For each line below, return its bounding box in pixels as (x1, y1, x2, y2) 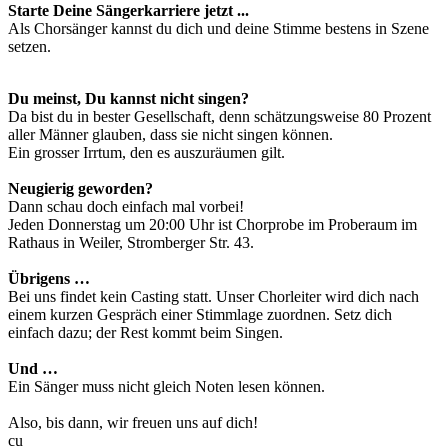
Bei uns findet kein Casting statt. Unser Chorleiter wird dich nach (8, 288, 419, 306)
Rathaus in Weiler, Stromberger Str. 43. (8, 234, 254, 252)
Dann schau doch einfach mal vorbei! (8, 198, 248, 216)
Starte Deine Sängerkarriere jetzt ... (8, 2, 249, 20)
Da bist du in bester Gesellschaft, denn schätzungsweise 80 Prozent (8, 108, 431, 126)
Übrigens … (8, 270, 90, 288)
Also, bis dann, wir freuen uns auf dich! (8, 414, 258, 432)
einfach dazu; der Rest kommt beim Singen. (8, 324, 283, 342)
